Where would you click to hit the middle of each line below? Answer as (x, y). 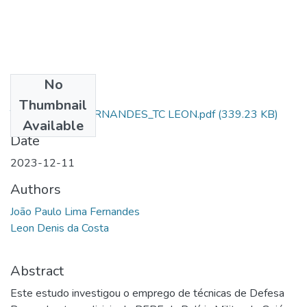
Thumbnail (53, 105)
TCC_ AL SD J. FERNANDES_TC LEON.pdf (113, 114)
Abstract (37, 271)
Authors (36, 189)
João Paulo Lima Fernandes (75, 211)
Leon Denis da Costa (60, 228)
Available (53, 125)
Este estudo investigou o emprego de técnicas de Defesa (147, 293)
